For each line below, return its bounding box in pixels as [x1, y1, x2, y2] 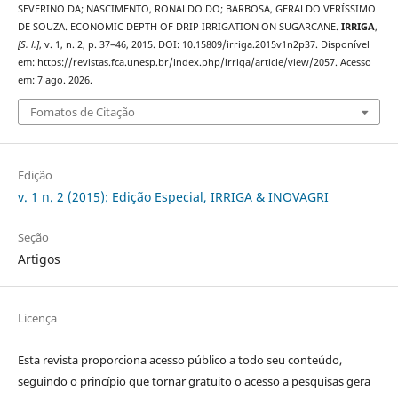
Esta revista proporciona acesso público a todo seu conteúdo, [17, 352, 342, 369]
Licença [17, 310, 57, 327]
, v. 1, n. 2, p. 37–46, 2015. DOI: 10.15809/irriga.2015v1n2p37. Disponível [38, 38, 370, 52]
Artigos [17, 251, 60, 268]
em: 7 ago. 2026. [17, 74, 92, 87]
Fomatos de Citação [29, 103, 135, 120]
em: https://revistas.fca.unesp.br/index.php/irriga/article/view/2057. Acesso [17, 56, 371, 69]
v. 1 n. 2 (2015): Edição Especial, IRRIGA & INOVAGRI [17, 188, 329, 206]
